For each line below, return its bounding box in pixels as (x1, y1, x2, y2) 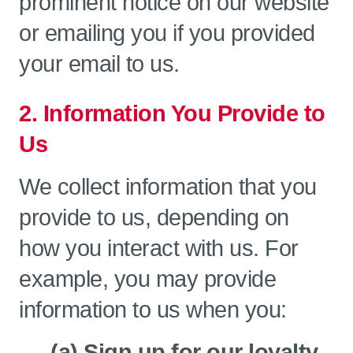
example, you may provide (19, 266, 276, 292)
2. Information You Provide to (19, 101, 325, 126)
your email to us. (19, 51, 180, 76)
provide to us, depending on (19, 205, 289, 230)
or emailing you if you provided (19, 20, 315, 46)
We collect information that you (19, 174, 317, 199)
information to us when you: (19, 297, 287, 322)
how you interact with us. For (19, 236, 299, 261)
